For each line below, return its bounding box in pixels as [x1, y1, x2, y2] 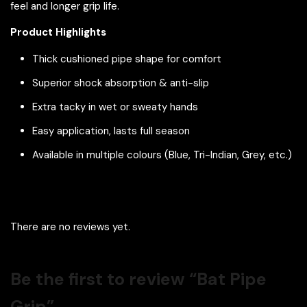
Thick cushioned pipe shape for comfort [32, 51, 221, 66]
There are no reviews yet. [10, 219, 130, 234]
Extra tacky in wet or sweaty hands [32, 99, 198, 114]
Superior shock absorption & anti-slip [32, 75, 209, 90]
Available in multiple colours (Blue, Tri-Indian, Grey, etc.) [32, 147, 292, 162]
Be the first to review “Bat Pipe [10, 267, 267, 291]
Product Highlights [10, 25, 106, 39]
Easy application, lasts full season [32, 123, 190, 138]
